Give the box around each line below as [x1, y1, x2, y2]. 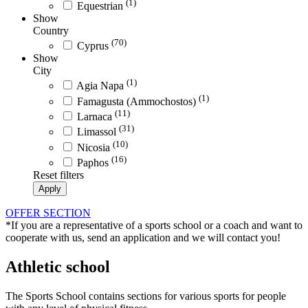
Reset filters [33, 169, 84, 181]
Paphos [77, 157, 111, 169]
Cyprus [77, 40, 111, 52]
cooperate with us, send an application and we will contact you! [5, 232, 280, 244]
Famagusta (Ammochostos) [77, 95, 199, 107]
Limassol [77, 126, 119, 138]
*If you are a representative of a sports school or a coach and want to [5, 219, 302, 232]
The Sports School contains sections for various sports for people [5, 289, 286, 302]
